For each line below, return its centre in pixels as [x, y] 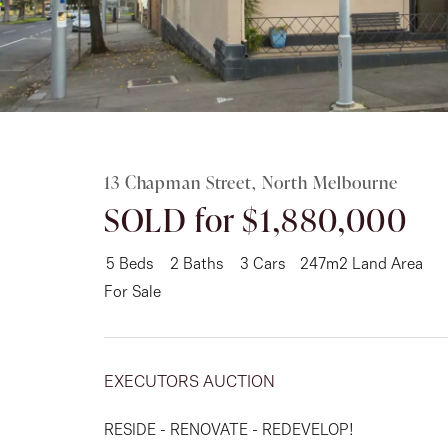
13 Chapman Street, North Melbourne [251, 182]
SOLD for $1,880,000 [256, 220]
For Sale [132, 293]
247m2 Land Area [361, 265]
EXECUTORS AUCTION [189, 383]
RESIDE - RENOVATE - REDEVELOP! [229, 431]
